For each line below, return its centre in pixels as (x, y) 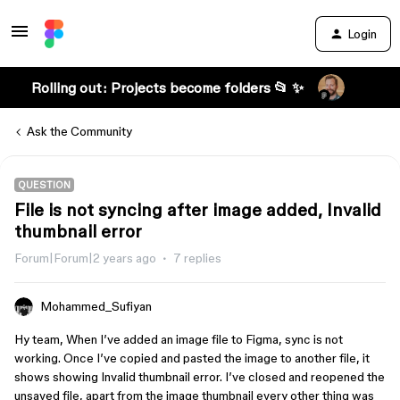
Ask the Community (79, 131)
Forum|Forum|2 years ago (85, 258)
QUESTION (44, 185)
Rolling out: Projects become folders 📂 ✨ (167, 87)
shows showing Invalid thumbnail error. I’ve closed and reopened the (200, 377)
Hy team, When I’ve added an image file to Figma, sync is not (179, 339)
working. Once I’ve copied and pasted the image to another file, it (192, 358)
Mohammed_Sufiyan (96, 306)
